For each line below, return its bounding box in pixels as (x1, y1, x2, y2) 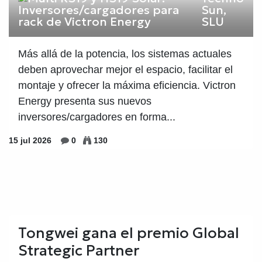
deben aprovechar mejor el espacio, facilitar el (18, 63, 233, 75)
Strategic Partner (18, 240, 139, 260)
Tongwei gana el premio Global (18, 223, 239, 242)
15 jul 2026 (9, 135, 51, 145)
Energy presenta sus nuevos (18, 95, 151, 107)
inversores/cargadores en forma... (18, 111, 175, 123)
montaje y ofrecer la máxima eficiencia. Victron (18, 79, 236, 91)
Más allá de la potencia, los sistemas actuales (18, 47, 232, 60)
